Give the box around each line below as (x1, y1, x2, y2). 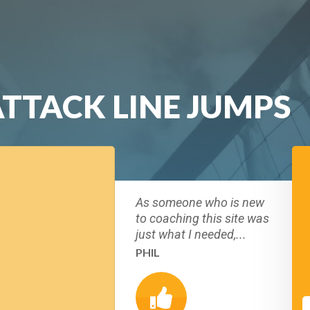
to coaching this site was (136, 211, 269, 226)
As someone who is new (136, 195, 264, 210)
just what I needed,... (136, 227, 246, 241)
